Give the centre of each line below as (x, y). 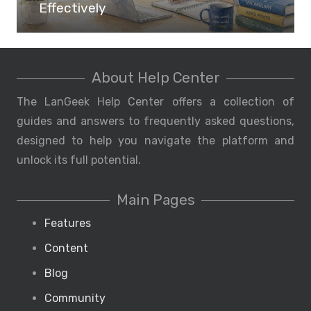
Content (66, 249)
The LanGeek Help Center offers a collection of (155, 101)
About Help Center (155, 78)
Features (68, 224)
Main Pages (155, 200)
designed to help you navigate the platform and (155, 140)
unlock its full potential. (79, 160)
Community (75, 299)
